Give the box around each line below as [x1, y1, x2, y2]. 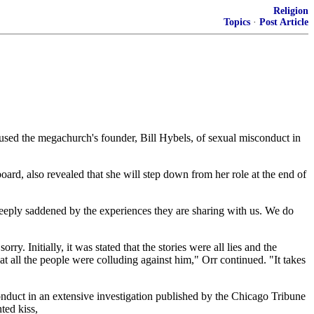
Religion [273, 6, 308, 16]
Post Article [259, 17, 308, 27]
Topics [224, 17, 250, 27]
